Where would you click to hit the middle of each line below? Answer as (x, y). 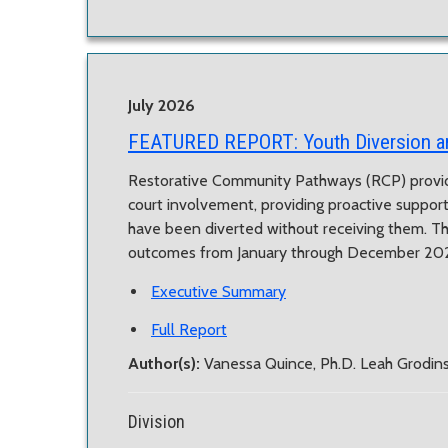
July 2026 (161, 105)
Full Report (189, 330)
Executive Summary (218, 291)
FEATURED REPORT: (213, 141)
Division (156, 422)
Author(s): (166, 364)
